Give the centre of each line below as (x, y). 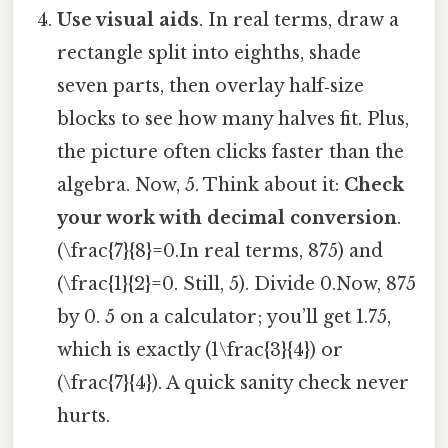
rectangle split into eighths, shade (209, 53)
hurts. (84, 416)
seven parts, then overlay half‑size (211, 86)
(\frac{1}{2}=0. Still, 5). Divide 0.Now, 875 (237, 284)
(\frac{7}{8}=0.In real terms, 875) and (220, 251)
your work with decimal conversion (227, 218)
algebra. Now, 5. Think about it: (201, 185)
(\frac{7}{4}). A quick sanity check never (233, 383)
